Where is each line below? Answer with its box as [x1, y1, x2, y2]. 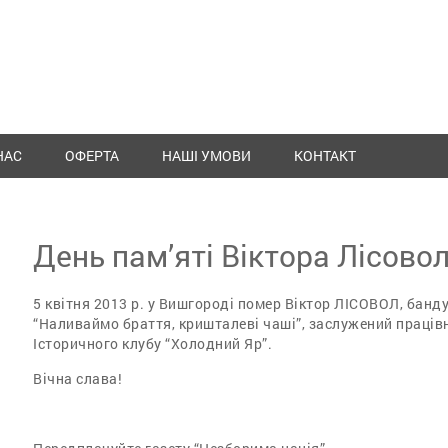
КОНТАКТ [294, 146, 356, 166]
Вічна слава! [33, 369, 122, 389]
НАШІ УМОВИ [162, 146, 251, 166]
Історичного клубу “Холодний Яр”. [33, 334, 272, 354]
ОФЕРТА [65, 146, 119, 166]
